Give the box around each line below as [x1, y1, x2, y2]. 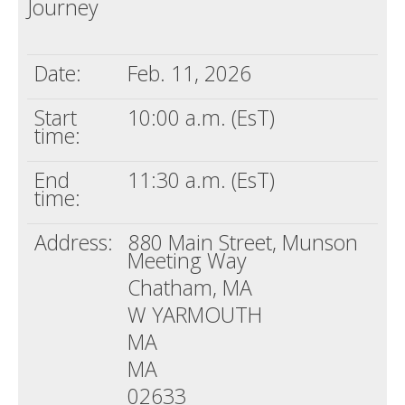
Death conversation [33, 14, 152, 32]
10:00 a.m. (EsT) [127, 102, 275, 132]
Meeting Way [127, 245, 247, 275]
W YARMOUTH [127, 299, 262, 329]
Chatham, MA [127, 272, 252, 302]
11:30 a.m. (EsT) [127, 165, 275, 194]
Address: [34, 227, 113, 257]
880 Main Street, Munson [127, 227, 358, 257]
